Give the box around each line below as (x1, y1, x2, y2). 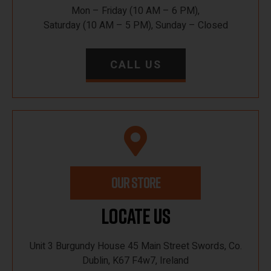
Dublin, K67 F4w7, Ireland (82, 253, 189, 268)
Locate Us (101, 203, 170, 229)
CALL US (109, 56, 162, 73)
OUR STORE (111, 173, 160, 192)
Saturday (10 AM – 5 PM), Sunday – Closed (43, 18, 228, 33)
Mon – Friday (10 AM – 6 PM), (71, 3, 200, 18)
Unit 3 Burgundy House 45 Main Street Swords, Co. (29, 238, 242, 253)
